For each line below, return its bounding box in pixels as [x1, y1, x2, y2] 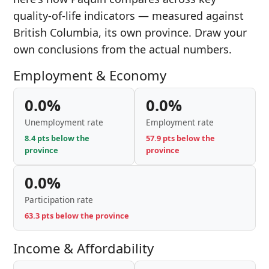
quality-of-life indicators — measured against [13, 8, 244, 23]
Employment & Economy [13, 66, 166, 84]
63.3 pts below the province [25, 210, 129, 221]
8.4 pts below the [25, 133, 89, 144]
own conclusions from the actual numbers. [13, 42, 232, 56]
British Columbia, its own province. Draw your [13, 25, 247, 40]
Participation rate [25, 194, 93, 205]
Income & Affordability [13, 239, 154, 257]
